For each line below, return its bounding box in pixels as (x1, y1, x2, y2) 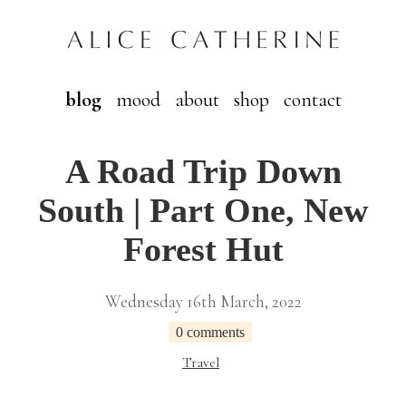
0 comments (175, 324, 245, 340)
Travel (182, 353, 219, 372)
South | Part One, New (38, 191, 368, 229)
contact (283, 88, 342, 111)
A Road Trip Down (64, 152, 342, 190)
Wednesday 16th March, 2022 (104, 291, 302, 312)
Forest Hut (122, 230, 284, 268)
